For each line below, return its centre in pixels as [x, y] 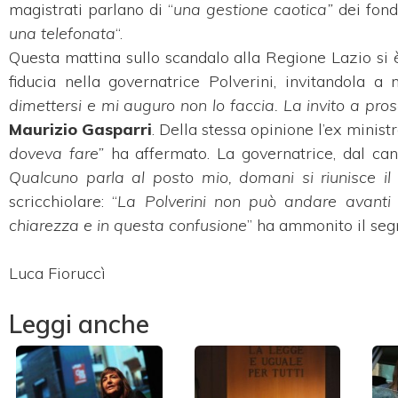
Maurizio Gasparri [81, 129]
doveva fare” [56, 153]
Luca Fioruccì [57, 273]
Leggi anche [79, 323]
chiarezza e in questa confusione [128, 225]
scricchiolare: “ [64, 201]
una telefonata [62, 33]
